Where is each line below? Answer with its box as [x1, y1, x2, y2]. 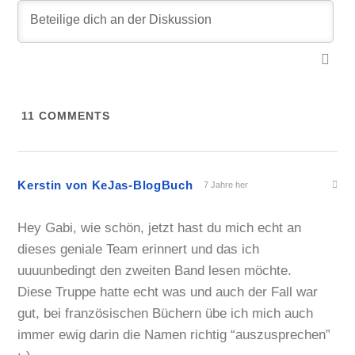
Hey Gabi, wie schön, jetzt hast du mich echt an [17, 220, 302, 236]
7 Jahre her [204, 179, 249, 189]
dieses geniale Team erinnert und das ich [17, 242, 260, 258]
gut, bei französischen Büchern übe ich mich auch [17, 306, 314, 322]
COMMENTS [35, 109, 111, 123]
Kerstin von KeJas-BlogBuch [17, 177, 193, 192]
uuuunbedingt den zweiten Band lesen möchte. [17, 263, 292, 279]
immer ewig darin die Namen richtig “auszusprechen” [17, 327, 331, 343]
